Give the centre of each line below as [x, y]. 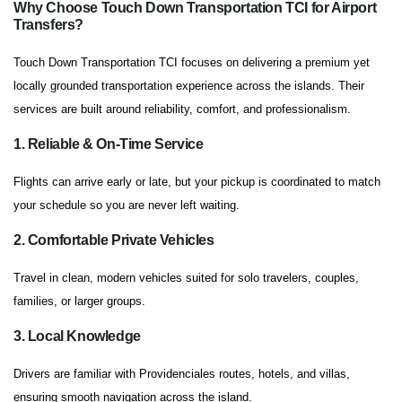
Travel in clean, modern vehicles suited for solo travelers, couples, [186, 278]
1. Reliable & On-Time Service [109, 144]
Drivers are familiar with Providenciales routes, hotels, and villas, [182, 374]
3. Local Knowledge [77, 336]
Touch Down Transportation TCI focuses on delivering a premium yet [192, 63]
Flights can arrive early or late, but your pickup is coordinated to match [197, 182]
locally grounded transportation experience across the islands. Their [189, 86]
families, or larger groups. [79, 301]
